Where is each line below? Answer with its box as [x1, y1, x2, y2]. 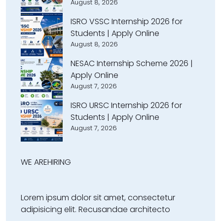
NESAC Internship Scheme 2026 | [71, 58, 193, 70]
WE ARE [21, 156, 47, 168]
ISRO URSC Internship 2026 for [71, 100, 182, 111]
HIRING [47, 156, 71, 168]
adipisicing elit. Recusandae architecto [21, 204, 170, 216]
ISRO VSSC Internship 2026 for [71, 16, 183, 28]
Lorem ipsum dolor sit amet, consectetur [21, 192, 175, 204]
